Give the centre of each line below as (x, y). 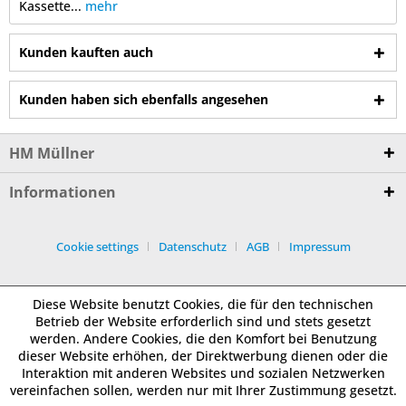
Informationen (63, 193)
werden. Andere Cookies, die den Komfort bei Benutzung (203, 338)
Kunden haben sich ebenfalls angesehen (144, 100)
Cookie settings (97, 246)
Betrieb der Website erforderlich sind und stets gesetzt (203, 321)
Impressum (319, 246)
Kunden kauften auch (86, 53)
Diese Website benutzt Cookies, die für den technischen (203, 304)
